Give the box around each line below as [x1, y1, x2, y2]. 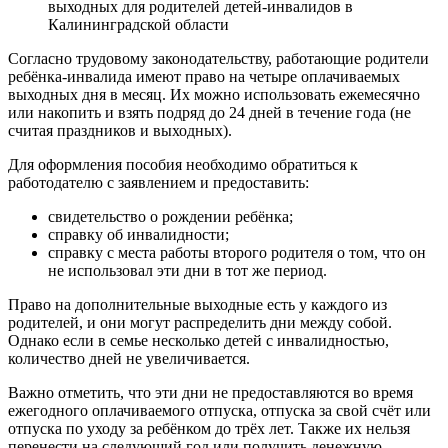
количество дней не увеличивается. [8, 350, 250, 368]
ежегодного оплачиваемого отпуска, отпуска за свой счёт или [8, 402, 431, 420]
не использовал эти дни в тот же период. [48, 262, 327, 280]
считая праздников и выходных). [8, 122, 232, 140]
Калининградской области [48, 16, 229, 34]
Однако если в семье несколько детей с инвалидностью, [8, 332, 389, 350]
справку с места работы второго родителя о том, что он [48, 244, 426, 262]
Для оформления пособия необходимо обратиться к [8, 156, 358, 174]
